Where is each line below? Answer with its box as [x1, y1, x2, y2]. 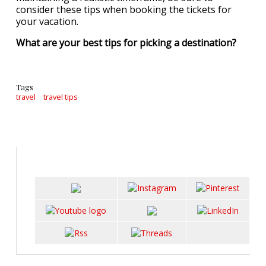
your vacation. [16, 15, 81, 28]
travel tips [43, 91, 78, 102]
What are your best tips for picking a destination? [16, 36, 236, 49]
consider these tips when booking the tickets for [16, 3, 232, 16]
